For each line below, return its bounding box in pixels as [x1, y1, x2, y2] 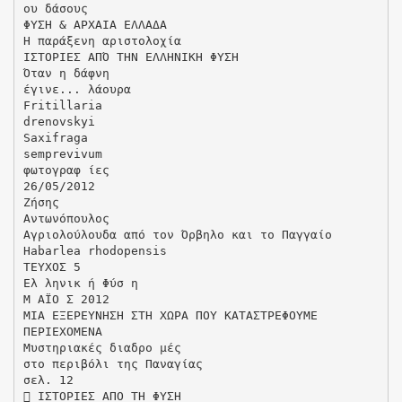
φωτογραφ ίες [22, 162, 109, 177]
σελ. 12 [22, 372, 74, 387]
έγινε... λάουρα [22, 82, 131, 96]
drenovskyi [22, 114, 95, 128]
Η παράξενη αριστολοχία [22, 33, 181, 48]
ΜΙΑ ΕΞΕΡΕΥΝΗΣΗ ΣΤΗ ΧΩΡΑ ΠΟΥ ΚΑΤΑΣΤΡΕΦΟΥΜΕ [22, 308, 318, 322]
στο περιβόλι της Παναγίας [22, 356, 203, 371]
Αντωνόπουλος [22, 211, 109, 225]
